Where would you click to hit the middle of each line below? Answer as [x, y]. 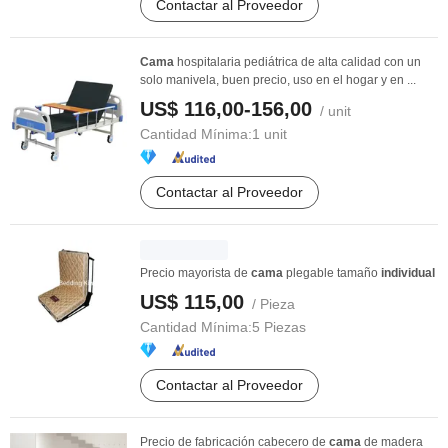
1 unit [269, 134]
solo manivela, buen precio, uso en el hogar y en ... [278, 80]
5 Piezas [279, 327]
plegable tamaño [332, 273]
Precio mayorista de [195, 273]
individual [408, 273]
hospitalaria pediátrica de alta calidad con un [297, 62]
